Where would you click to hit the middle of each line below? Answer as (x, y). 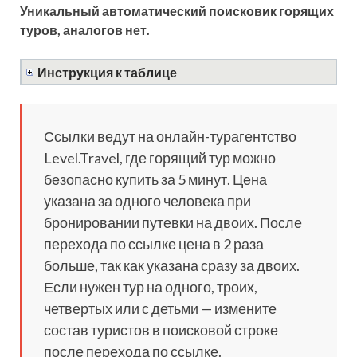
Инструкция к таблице (107, 72)
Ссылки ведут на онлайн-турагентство (170, 136)
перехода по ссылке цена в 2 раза (154, 243)
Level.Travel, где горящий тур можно (160, 157)
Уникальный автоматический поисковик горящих (177, 10)
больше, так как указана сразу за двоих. (172, 265)
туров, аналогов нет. (85, 29)
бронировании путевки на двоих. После (173, 222)
